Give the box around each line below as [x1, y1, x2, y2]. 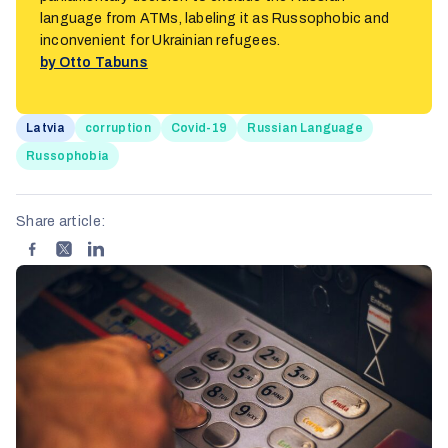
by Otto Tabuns [40, 55, 148, 70]
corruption [84, 121, 151, 135]
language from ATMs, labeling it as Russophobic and [40, 11, 390, 26]
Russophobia [26, 149, 110, 163]
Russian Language [247, 121, 364, 135]
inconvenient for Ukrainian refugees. [40, 33, 281, 48]
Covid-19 [170, 121, 228, 135]
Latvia [26, 121, 65, 135]
